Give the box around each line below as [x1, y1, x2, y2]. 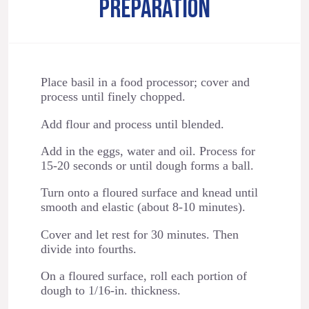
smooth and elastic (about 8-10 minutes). [40, 200, 246, 215]
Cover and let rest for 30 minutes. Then [40, 227, 239, 241]
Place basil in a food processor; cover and [40, 75, 250, 90]
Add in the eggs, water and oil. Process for [40, 143, 255, 158]
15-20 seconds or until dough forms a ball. [40, 158, 254, 172]
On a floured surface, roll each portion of [40, 269, 247, 283]
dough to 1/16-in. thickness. [40, 283, 181, 298]
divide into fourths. [40, 241, 137, 256]
